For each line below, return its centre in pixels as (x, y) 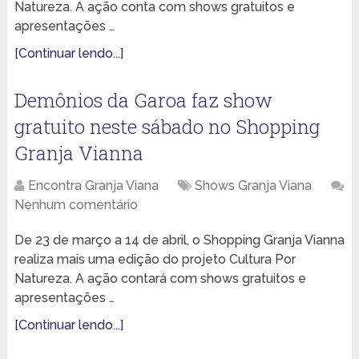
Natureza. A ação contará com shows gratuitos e (160, 279)
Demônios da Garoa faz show (143, 101)
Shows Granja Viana (253, 186)
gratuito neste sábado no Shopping (167, 127)
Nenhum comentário (76, 205)
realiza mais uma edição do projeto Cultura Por (155, 260)
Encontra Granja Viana (93, 186)
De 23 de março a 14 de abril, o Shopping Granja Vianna (179, 240)
